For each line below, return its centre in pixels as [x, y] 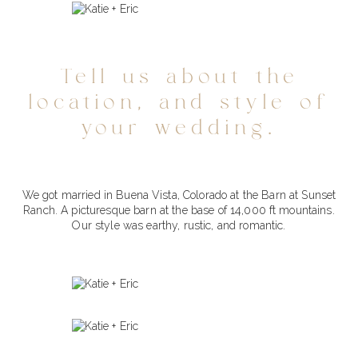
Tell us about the [179, 77]
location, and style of [179, 102]
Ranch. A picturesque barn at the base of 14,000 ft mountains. [179, 210]
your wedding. [179, 128]
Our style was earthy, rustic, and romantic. [179, 225]
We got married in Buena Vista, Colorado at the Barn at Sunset [179, 195]
